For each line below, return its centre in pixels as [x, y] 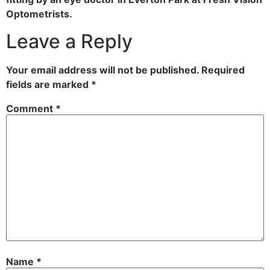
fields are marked [49, 84]
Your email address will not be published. [102, 70]
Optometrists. [39, 14]
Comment [31, 108]
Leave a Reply [69, 41]
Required [223, 70]
